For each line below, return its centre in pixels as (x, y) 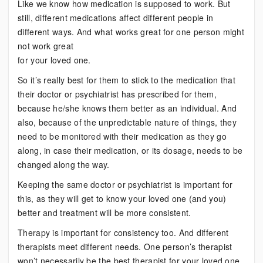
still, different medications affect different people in (116, 18)
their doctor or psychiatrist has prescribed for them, (117, 94)
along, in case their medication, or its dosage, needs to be (130, 150)
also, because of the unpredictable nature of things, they (127, 122)
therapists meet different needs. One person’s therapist (125, 247)
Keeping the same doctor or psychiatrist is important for (125, 184)
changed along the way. (64, 164)
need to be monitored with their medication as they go (122, 136)
